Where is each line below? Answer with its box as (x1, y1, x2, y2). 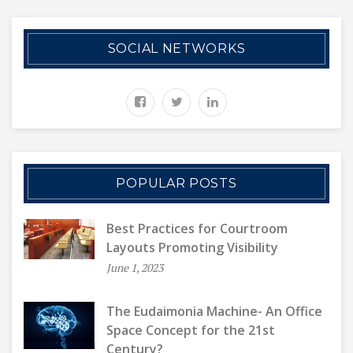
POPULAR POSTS (116, 176, 237, 191)
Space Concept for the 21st (106, 321, 275, 339)
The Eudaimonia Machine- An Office (106, 303, 322, 320)
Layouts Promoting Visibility (106, 239, 278, 256)
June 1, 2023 (106, 260, 163, 275)
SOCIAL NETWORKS (107, 41, 246, 56)
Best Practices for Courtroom (106, 220, 288, 237)
